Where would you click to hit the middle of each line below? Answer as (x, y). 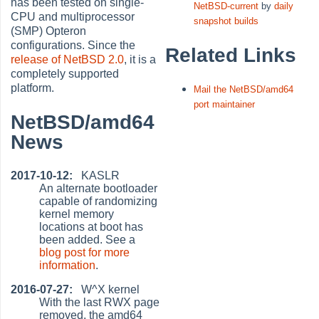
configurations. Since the (73, 46)
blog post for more (85, 252)
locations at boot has (91, 226)
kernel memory (77, 214)
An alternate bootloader (99, 188)
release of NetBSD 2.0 (68, 60)
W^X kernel (106, 289)
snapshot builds (226, 21)
